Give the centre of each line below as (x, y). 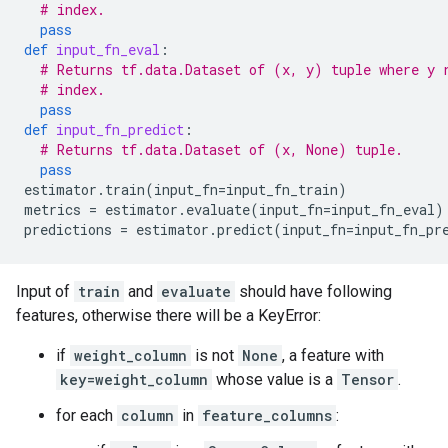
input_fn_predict (120, 129)
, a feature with (333, 355)
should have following (313, 291)
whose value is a (274, 379)
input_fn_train (282, 189)
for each (86, 415)
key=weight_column (134, 379)
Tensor (367, 379)
